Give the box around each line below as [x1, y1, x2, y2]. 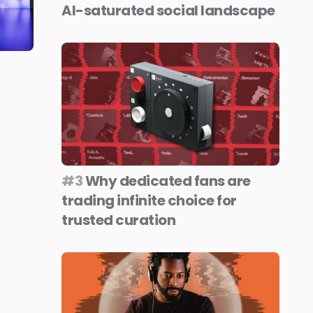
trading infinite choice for [61, 190, 237, 210]
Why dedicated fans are [82, 170, 251, 191]
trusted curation [61, 210, 175, 230]
